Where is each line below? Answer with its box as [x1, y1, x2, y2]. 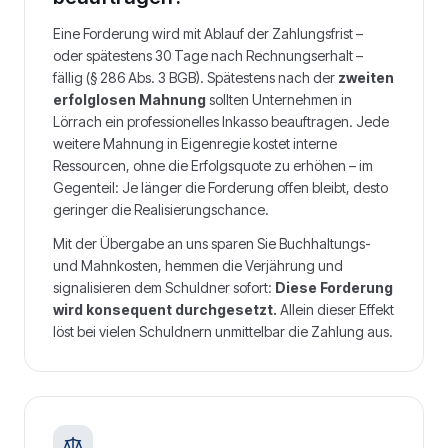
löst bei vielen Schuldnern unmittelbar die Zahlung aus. [53, 323, 393, 340]
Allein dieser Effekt [277, 301, 394, 318]
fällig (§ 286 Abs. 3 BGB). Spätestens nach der [53, 69, 338, 86]
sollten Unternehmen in [206, 91, 352, 108]
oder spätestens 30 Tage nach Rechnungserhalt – [53, 47, 363, 64]
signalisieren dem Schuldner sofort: [53, 279, 275, 296]
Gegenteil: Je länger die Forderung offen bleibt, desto [53, 179, 388, 196]
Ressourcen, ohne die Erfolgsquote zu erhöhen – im [53, 157, 373, 174]
